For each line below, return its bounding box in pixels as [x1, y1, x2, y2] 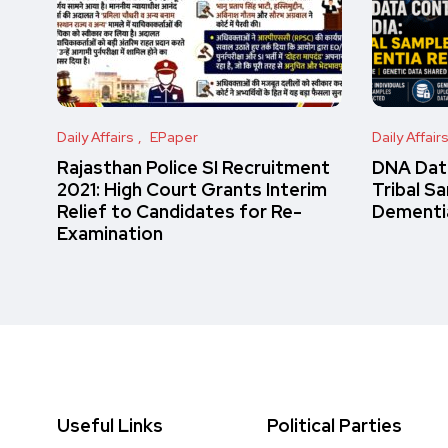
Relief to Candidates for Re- [57, 200, 302, 223]
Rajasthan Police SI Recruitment [57, 156, 330, 179]
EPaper [150, 128, 198, 146]
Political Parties [267, 414, 402, 437]
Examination [57, 222, 163, 245]
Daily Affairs [57, 128, 134, 146]
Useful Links [57, 414, 163, 437]
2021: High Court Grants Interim [57, 178, 327, 201]
